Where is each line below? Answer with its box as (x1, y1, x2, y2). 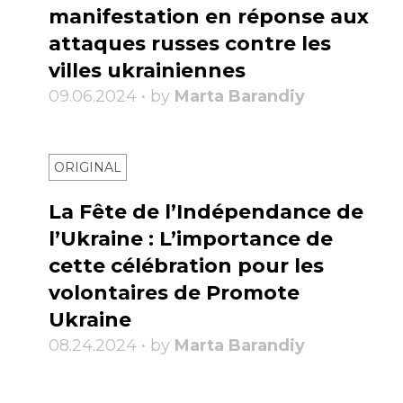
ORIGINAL (54, 159, 121, 176)
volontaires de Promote (49, 281, 300, 306)
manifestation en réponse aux (49, 4, 369, 30)
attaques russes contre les (49, 31, 331, 57)
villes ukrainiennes (49, 58, 246, 84)
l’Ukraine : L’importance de (49, 227, 333, 252)
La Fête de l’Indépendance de (49, 200, 363, 225)
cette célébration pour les (49, 254, 324, 279)
